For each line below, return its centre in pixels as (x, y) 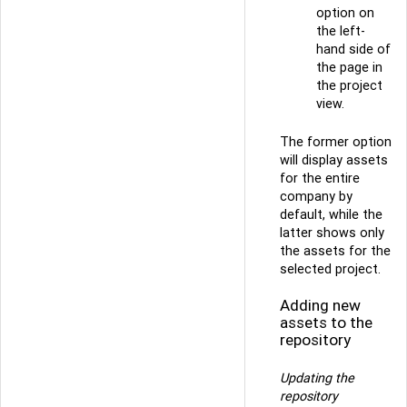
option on (345, 12)
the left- (341, 30)
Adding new (320, 306)
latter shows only (332, 232)
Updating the (317, 377)
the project (349, 85)
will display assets (334, 159)
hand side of (353, 49)
